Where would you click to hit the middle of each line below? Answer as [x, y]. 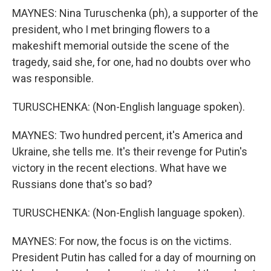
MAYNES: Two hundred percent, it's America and [127, 135]
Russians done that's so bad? [82, 184]
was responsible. [53, 78]
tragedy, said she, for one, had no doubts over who [131, 62]
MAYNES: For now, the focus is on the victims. [122, 241]
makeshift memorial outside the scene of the [121, 45]
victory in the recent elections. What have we [119, 168]
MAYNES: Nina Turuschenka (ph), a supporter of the [135, 13]
